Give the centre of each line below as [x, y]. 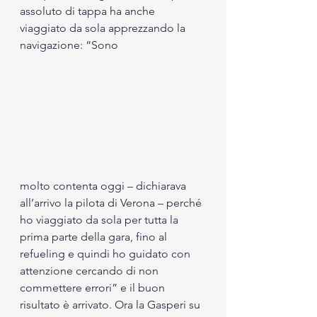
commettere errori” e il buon [94, 288]
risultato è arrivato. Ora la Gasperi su [111, 305]
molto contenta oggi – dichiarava [104, 186]
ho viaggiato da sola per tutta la [100, 220]
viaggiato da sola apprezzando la [104, 28]
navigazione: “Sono [70, 45]
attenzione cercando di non [91, 271]
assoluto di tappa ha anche [89, 11]
